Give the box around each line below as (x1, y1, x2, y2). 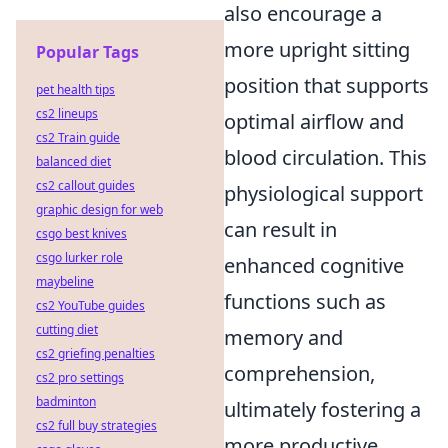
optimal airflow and (224, 108, 404, 135)
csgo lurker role (36, 249, 123, 266)
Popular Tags (36, 41, 139, 63)
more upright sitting (224, 36, 410, 63)
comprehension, (224, 360, 375, 387)
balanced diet (36, 153, 111, 170)
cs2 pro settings (36, 369, 124, 386)
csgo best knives (36, 225, 127, 242)
